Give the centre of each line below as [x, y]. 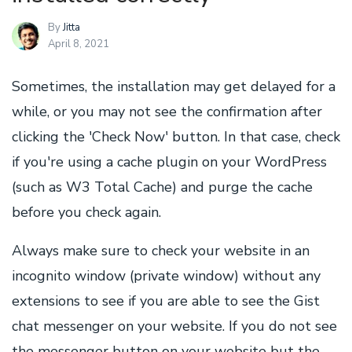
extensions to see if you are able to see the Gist [166, 301]
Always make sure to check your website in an [161, 251]
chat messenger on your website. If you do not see [174, 326]
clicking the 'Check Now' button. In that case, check [176, 137]
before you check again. [86, 212]
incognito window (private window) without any [166, 276]
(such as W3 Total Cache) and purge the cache [162, 187]
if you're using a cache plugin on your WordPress [169, 162]
